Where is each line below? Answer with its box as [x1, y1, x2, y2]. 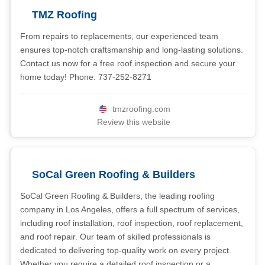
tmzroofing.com [112, 104, 170, 114]
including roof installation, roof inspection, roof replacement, [20, 218, 243, 228]
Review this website [96, 117, 170, 127]
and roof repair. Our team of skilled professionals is [20, 232, 211, 241]
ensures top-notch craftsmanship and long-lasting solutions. [20, 45, 243, 54]
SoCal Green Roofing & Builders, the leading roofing [20, 191, 215, 201]
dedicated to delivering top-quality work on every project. [20, 245, 231, 255]
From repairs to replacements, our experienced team [20, 31, 218, 41]
